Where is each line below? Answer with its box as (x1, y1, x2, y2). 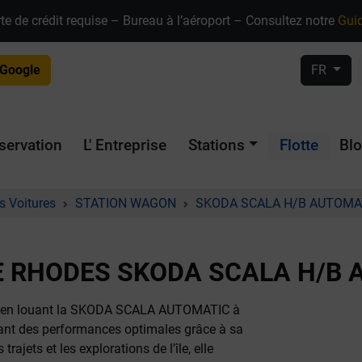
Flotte (279, 135, 318, 154)
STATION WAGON (75, 195, 176, 211)
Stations (187, 135, 245, 154)
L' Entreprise (83, 135, 167, 154)
